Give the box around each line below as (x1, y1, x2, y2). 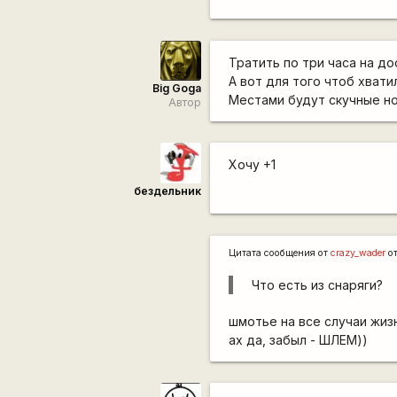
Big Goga (152, 82, 201, 96)
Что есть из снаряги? (252, 276, 384, 292)
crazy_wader (331, 246, 386, 259)
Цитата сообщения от (229, 246, 331, 259)
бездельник (133, 183, 201, 198)
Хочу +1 (229, 157, 276, 173)
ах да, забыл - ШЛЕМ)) (229, 331, 369, 347)
